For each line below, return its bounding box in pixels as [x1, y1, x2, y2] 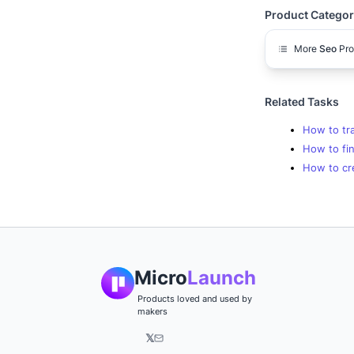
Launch [187, 266, 256, 289]
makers [137, 306, 168, 317]
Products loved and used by [137, 293, 252, 304]
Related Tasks [265, 95, 339, 108]
